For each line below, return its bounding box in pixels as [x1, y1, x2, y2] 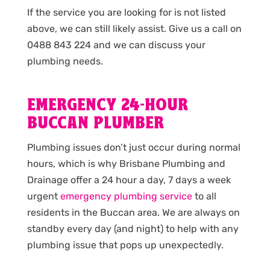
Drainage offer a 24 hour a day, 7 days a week [27, 174, 231, 186]
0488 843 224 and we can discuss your [27, 39, 206, 51]
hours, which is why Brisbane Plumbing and [27, 157, 225, 169]
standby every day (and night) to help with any [27, 222, 239, 234]
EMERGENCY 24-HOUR [27, 96, 188, 115]
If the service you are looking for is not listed [27, 6, 226, 18]
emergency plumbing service [60, 190, 192, 202]
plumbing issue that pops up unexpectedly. [27, 239, 224, 251]
